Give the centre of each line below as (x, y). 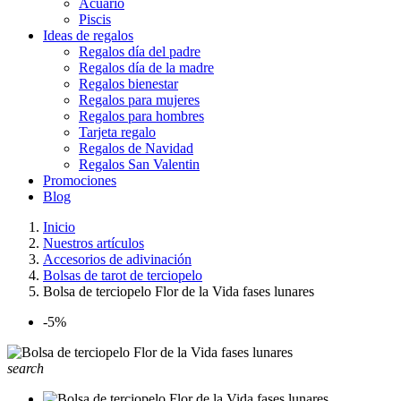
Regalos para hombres (141, 116)
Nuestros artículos (94, 243)
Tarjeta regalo (117, 132)
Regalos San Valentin (139, 164)
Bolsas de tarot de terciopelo (123, 275)
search (26, 368)
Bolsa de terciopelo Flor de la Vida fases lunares (179, 291)
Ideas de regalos (88, 35)
